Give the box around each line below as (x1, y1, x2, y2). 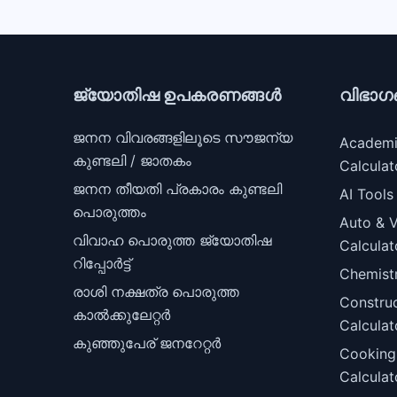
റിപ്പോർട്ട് (73, 254, 130, 273)
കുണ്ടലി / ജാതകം (73, 152, 191, 170)
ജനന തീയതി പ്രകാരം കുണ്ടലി (73, 180, 282, 198)
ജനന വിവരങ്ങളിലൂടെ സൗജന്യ (73, 128, 292, 147)
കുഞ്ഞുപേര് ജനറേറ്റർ (73, 334, 221, 353)
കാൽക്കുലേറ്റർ (73, 306, 170, 324)
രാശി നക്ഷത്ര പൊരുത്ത (73, 283, 239, 301)
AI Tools (339, 185, 393, 204)
